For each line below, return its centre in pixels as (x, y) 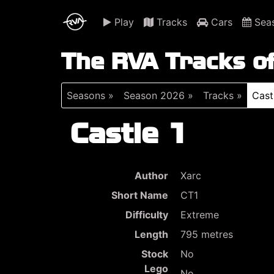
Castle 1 (130, 133)
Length (151, 234)
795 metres (206, 234)
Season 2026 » (158, 95)
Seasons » (90, 95)
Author (151, 176)
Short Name (139, 195)
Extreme (199, 215)
